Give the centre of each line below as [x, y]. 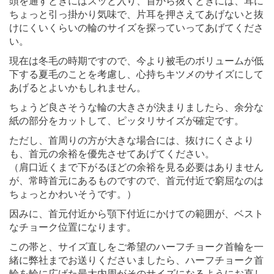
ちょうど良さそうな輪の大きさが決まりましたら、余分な [136, 107]
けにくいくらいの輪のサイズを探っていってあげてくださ [136, 28]
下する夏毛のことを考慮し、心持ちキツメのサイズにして [136, 74]
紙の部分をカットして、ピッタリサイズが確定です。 [127, 120]
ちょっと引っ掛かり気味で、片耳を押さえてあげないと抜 [136, 14]
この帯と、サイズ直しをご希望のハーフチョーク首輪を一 [136, 246]
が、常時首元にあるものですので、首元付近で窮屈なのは [136, 180]
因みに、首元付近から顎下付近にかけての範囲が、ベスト [136, 213]
